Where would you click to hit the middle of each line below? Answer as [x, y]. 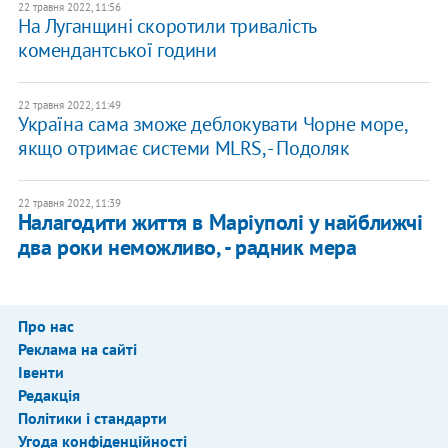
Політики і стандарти [92, 418]
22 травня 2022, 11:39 [69, 203]
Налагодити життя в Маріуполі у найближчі [220, 222]
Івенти [40, 372]
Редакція [48, 395]
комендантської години [117, 50]
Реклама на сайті [77, 349]
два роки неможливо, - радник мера [187, 247]
